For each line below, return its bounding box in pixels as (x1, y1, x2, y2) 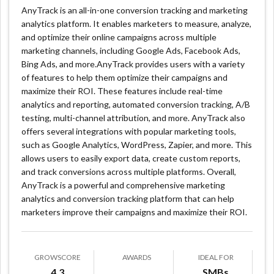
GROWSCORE (34, 253, 81, 262)
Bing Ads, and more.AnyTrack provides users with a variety (21, 59, 245, 69)
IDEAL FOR (198, 253, 234, 262)
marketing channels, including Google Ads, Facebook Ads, (21, 45, 241, 56)
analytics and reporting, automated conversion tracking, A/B (21, 99, 251, 109)
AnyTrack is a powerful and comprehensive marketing (21, 180, 226, 190)
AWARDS (122, 253, 151, 262)
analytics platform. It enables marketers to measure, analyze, (21, 18, 252, 29)
